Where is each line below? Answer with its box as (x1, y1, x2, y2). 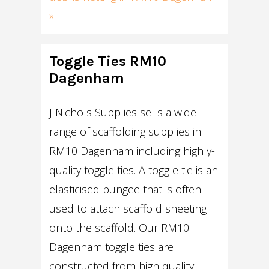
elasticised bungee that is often (49, 181, 202, 196)
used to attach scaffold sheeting (49, 201, 207, 216)
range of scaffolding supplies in (49, 124, 202, 139)
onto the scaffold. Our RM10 (49, 220, 190, 235)
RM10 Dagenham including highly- (49, 143, 216, 158)
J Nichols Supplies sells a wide (49, 104, 197, 119)
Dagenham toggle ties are (49, 239, 174, 254)
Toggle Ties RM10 (49, 52, 167, 70)
